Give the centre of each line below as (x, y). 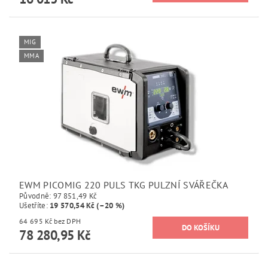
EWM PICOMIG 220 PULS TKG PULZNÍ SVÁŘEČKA (124, 185)
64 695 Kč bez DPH (68, 221)
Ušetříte (33, 205)
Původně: (36, 196)
